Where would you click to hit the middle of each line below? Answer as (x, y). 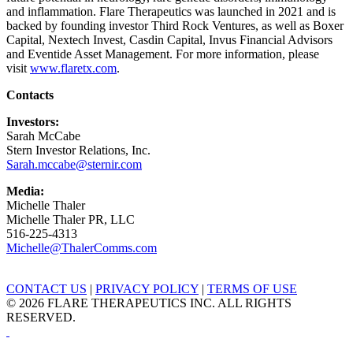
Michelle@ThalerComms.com (82, 248)
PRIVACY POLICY (147, 289)
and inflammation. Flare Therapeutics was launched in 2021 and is (171, 12)
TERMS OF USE (252, 289)
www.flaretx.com (73, 69)
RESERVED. (41, 318)
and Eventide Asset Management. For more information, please (163, 54)
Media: (25, 191)
